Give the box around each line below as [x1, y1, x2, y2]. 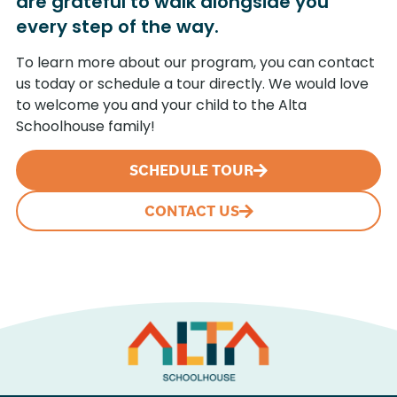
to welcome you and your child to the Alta [16, 94, 307, 115]
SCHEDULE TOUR [129, 159, 253, 180]
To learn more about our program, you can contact [16, 51, 375, 73]
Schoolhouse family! [16, 115, 155, 136]
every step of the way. [16, 14, 219, 40]
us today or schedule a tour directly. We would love [16, 73, 369, 94]
